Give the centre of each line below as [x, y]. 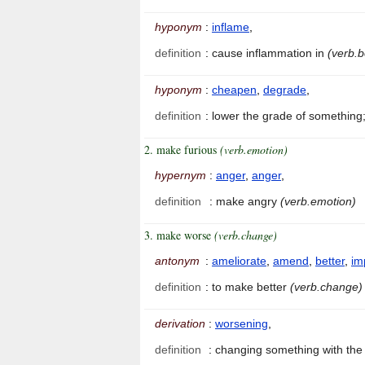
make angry [248, 202]
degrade [285, 90]
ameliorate [239, 261]
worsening [242, 324]
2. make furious [182, 150]
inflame [231, 27]
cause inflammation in [270, 53]
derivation [180, 324]
